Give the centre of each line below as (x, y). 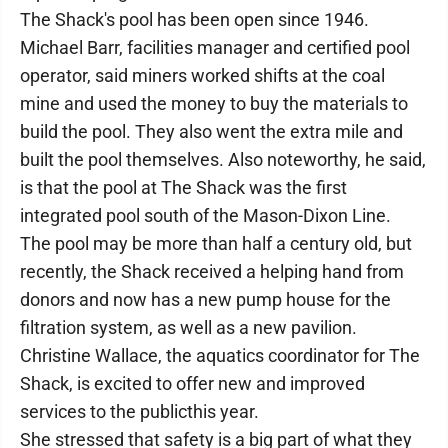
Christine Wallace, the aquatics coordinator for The (220, 355)
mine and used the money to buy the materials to (214, 103)
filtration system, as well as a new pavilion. (188, 327)
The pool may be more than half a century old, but (216, 243)
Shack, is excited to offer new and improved (192, 383)
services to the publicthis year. (139, 411)
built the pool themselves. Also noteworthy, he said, (223, 159)
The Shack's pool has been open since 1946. (194, 19)
